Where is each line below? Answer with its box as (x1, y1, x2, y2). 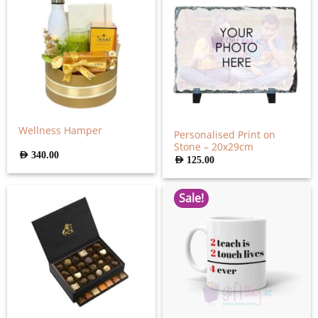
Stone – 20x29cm (174, 139, 254, 153)
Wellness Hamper (18, 123, 103, 137)
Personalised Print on (174, 127, 276, 141)
